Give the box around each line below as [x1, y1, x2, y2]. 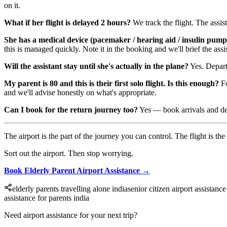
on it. [4, 1, 20, 10]
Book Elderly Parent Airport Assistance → [4, 166, 150, 175]
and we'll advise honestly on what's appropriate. [4, 88, 157, 97]
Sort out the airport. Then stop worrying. [4, 149, 133, 158]
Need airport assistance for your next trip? [4, 211, 137, 220]
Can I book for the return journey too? [4, 105, 138, 115]
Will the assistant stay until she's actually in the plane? [4, 62, 188, 71]
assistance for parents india [4, 194, 89, 203]
